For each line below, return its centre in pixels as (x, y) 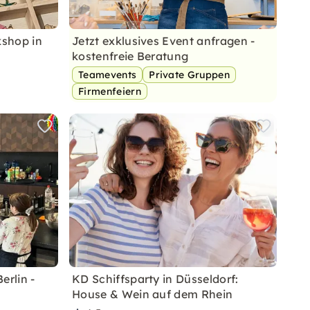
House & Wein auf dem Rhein (153, 294)
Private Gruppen (190, 75)
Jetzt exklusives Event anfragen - (164, 41)
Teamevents (108, 75)
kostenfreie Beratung (130, 56)
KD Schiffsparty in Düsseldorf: (155, 279)
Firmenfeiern (110, 91)
